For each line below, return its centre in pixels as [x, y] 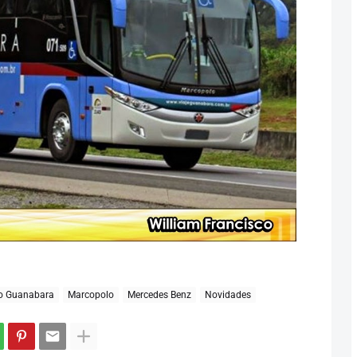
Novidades [228, 294]
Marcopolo [90, 294]
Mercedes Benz [159, 294]
